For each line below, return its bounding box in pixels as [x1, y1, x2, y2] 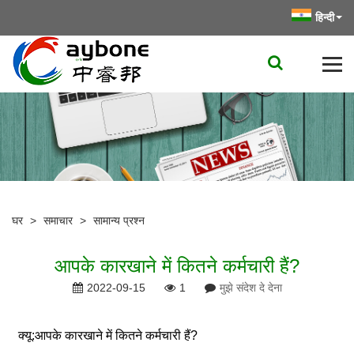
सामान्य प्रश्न [93, 213, 145, 227]
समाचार [43, 213, 73, 227]
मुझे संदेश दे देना [219, 281, 282, 294]
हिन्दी [315, 11, 334, 24]
